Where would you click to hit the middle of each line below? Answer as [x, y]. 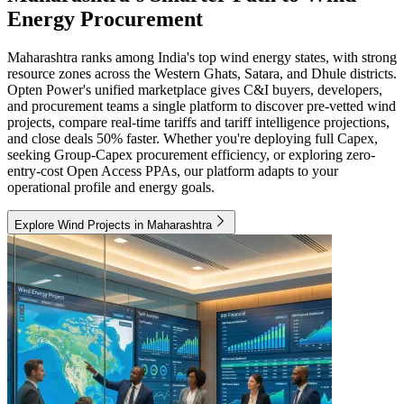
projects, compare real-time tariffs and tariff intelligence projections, [198, 123]
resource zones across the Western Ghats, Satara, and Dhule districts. [202, 74]
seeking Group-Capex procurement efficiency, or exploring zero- [191, 155]
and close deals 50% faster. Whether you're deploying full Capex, [193, 139]
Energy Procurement [105, 19]
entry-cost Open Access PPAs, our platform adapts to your [173, 171]
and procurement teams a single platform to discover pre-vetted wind [202, 106]
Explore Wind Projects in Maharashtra [113, 225]
